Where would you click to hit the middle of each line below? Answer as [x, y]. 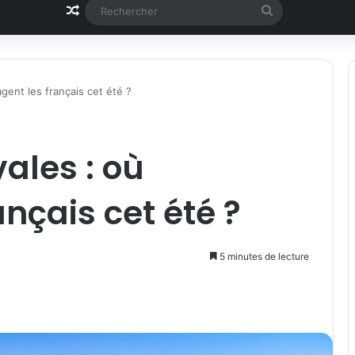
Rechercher [305, 10]
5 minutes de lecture [263, 257]
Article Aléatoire [127, 11]
